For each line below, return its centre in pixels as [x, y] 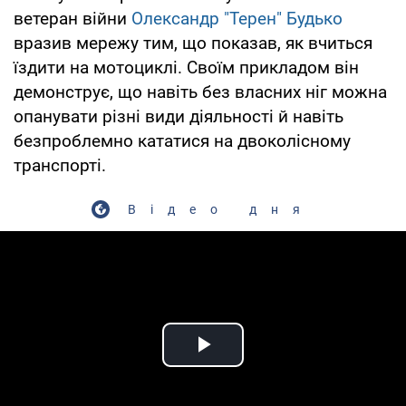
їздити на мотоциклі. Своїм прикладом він [186, 67]
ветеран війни [72, 18]
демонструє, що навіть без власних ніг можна [200, 92]
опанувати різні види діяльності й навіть [179, 116]
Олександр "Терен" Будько [237, 18]
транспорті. [60, 165]
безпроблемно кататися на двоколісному [182, 140]
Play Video [268, 365]
